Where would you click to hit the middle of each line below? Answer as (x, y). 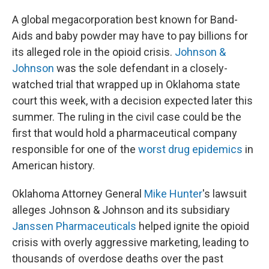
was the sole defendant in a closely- (141, 68)
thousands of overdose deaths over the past (118, 258)
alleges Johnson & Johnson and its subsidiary (121, 210)
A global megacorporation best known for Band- (125, 20)
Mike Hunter (173, 194)
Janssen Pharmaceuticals (74, 226)
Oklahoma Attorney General (78, 194)
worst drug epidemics (192, 149)
